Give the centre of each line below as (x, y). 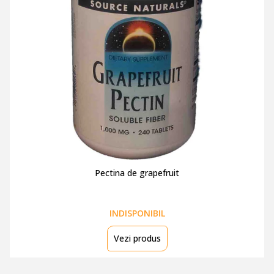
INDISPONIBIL (137, 213)
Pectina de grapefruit (137, 173)
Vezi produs (137, 238)
